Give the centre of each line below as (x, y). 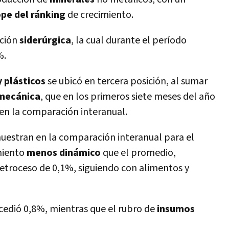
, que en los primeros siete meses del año (128, 97)
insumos (176, 209)
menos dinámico (65, 153)
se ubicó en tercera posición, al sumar (128, 81)
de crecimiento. (99, 15)
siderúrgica (45, 40)
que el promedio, (139, 153)
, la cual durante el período (129, 40)
